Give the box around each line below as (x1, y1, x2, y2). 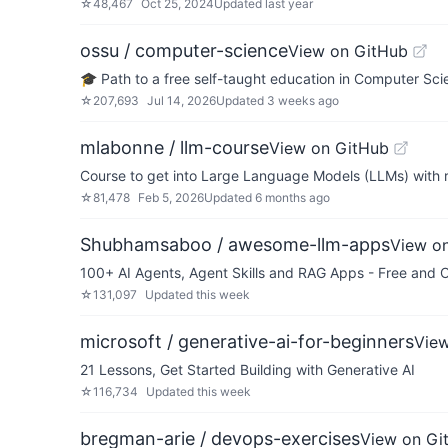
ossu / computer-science (80, 40, 288, 61)
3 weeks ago (267, 93, 339, 108)
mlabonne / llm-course (80, 137, 269, 158)
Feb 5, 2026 (138, 190, 204, 205)
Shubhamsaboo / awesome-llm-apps (80, 234, 390, 255)
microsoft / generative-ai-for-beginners (80, 331, 414, 352)
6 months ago (255, 190, 330, 205)
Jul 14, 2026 (147, 93, 216, 108)
